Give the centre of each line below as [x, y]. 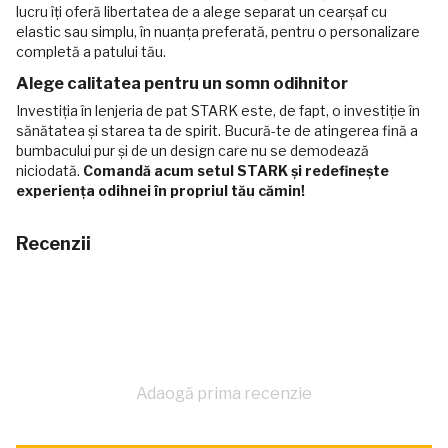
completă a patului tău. [91, 51]
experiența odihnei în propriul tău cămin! [160, 190]
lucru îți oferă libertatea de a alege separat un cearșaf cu [201, 11]
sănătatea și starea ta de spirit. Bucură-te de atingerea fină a [217, 130]
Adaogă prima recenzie [224, 393]
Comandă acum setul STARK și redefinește [236, 170]
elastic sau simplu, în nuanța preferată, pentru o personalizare [218, 31]
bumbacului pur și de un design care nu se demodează [192, 150]
